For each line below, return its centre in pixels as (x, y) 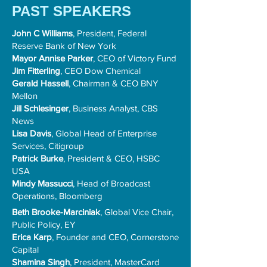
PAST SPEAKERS (72, 11)
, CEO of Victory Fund (135, 58)
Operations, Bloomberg (57, 196)
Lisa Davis (32, 133)
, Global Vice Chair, (137, 212)
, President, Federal (110, 33)
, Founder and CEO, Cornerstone (115, 237)
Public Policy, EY (44, 224)
